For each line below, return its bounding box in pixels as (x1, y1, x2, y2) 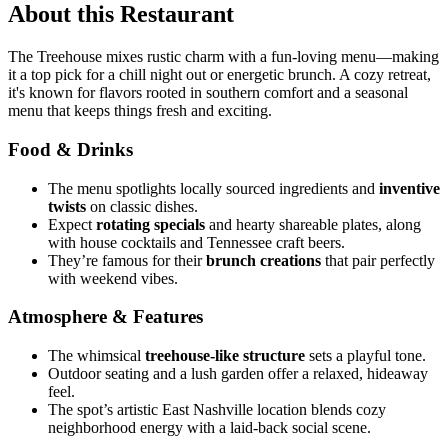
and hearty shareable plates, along (205, 215, 421, 233)
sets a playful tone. (305, 347, 426, 365)
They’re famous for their (48, 251, 206, 269)
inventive (379, 179, 440, 197)
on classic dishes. (86, 197, 198, 215)
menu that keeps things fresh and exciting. (8, 102, 272, 120)
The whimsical (48, 347, 145, 365)
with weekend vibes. (48, 269, 178, 287)
